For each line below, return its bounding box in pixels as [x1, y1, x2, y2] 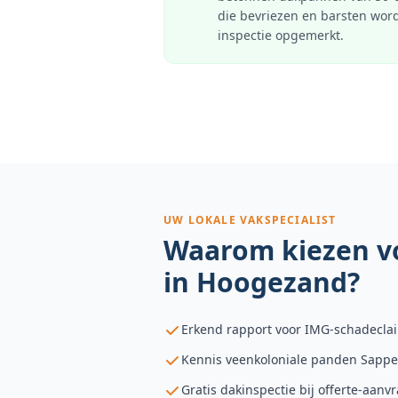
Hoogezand [196, 264, 347, 300]
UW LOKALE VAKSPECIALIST [163, 212, 337, 227]
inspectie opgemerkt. [218, 27, 344, 44]
